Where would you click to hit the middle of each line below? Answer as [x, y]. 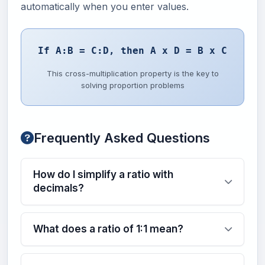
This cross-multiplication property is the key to [132, 73]
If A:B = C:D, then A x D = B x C [132, 50]
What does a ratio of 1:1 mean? [108, 229]
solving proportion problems [132, 85]
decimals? [59, 188]
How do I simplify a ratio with [103, 174]
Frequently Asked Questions [122, 138]
